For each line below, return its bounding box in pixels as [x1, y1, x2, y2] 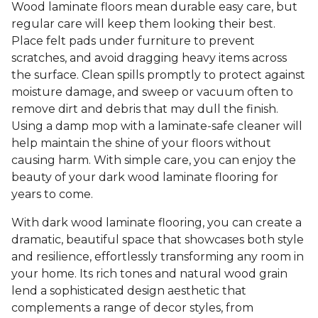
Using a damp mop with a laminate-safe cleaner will [11, 119, 302, 133]
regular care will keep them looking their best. [11, 17, 275, 31]
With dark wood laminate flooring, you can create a [11, 216, 302, 230]
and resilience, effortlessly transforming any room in [11, 250, 304, 264]
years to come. [11, 187, 93, 202]
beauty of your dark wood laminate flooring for [11, 170, 278, 185]
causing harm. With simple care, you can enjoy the [11, 153, 296, 168]
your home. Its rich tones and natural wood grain [11, 267, 287, 281]
